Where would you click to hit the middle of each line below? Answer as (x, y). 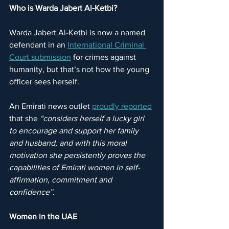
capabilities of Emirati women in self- (75, 168)
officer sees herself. (44, 82)
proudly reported (122, 106)
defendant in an (38, 45)
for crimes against (105, 57)
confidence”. (32, 192)
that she (25, 119)
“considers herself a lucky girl (93, 119)
